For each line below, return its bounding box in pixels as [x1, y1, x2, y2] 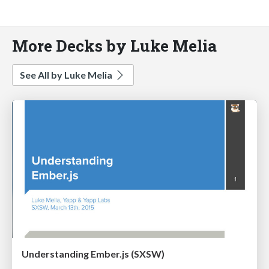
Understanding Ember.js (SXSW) [22, 248, 165, 260]
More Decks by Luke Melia [12, 34, 217, 56]
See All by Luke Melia [20, 68, 114, 80]
